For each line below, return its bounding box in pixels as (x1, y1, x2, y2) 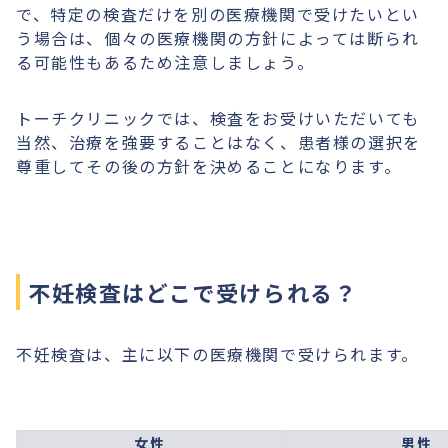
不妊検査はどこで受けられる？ (28, 276, 358, 308)
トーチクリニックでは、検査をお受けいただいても (16, 106, 420, 130)
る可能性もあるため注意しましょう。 (16, 50, 315, 74)
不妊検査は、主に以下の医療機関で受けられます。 (16, 342, 419, 366)
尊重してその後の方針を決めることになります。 (16, 154, 402, 178)
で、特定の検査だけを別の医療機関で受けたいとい (16, 2, 420, 26)
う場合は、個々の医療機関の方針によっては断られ (16, 26, 420, 50)
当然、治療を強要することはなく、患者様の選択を (16, 130, 421, 154)
